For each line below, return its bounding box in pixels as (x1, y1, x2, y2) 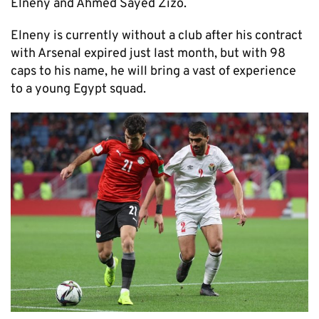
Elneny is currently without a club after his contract (11, 28, 303, 45)
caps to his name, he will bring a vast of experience (11, 63, 296, 80)
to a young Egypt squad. (11, 81, 146, 98)
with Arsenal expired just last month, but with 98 (11, 46, 286, 63)
